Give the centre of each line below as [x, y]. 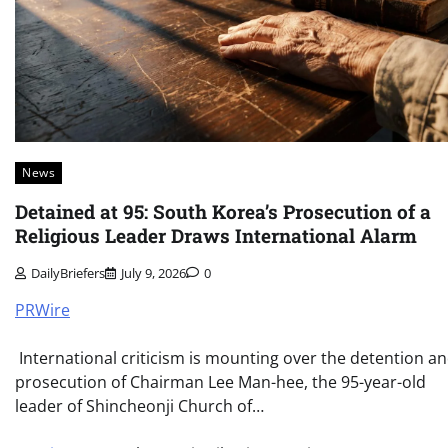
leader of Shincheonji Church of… [139, 405]
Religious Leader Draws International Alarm [216, 236]
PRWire [42, 309]
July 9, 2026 [153, 272]
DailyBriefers [68, 272]
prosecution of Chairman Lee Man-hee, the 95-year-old [220, 381]
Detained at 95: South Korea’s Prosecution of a [223, 212]
